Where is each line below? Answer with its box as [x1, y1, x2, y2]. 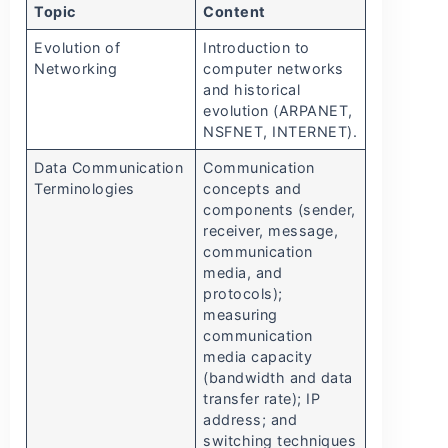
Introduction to [203, 39, 310, 57]
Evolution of [34, 39, 121, 57]
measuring [203, 306, 278, 324]
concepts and [203, 180, 302, 198]
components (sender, [203, 201, 356, 219]
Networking [34, 60, 118, 78]
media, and [203, 264, 283, 282]
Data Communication [34, 159, 184, 177]
